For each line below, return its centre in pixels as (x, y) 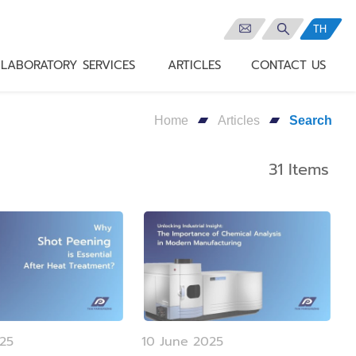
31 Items (299, 169)
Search (311, 120)
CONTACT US (288, 65)
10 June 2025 (183, 342)
